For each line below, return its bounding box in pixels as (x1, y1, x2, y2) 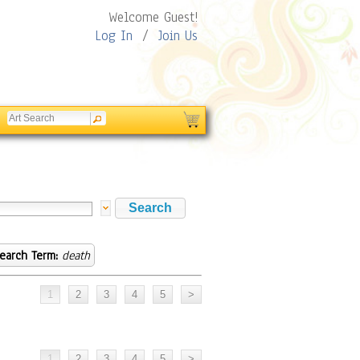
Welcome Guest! (108, 8, 198, 27)
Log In (95, 27, 133, 45)
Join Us (158, 27, 198, 45)
